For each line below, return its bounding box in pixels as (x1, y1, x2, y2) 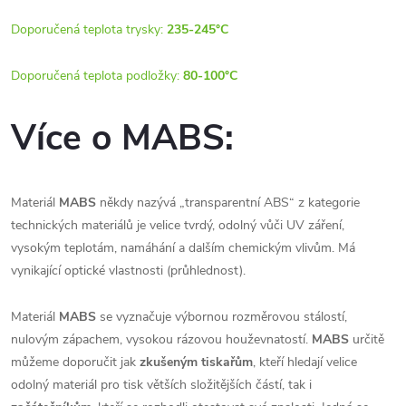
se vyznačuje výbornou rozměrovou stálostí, (96, 307, 347, 325)
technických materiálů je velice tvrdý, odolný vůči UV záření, (11, 216, 344, 234)
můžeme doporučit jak (11, 353, 140, 371)
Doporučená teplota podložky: (11, 67, 183, 84)
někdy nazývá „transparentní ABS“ (100, 193, 295, 211)
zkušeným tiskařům (140, 353, 253, 371)
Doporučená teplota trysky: (11, 21, 167, 38)
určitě (349, 330, 384, 348)
